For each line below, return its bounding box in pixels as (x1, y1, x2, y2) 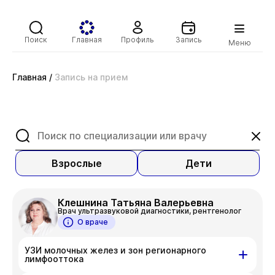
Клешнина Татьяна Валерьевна (58, 196, 214, 209)
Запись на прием (55, 72, 128, 82)
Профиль (121, 34, 154, 44)
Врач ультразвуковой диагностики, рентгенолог (58, 206, 241, 215)
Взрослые (51, 157, 102, 169)
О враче (77, 217, 108, 227)
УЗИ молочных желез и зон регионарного (25, 245, 206, 255)
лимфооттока (25, 254, 83, 264)
